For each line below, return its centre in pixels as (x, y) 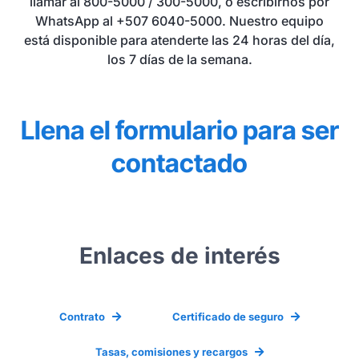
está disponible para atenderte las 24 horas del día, (179, 40)
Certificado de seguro (228, 317)
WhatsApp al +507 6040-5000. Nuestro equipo (179, 21)
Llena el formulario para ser (179, 130)
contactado (179, 163)
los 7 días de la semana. (179, 59)
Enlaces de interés (179, 256)
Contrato (82, 317)
